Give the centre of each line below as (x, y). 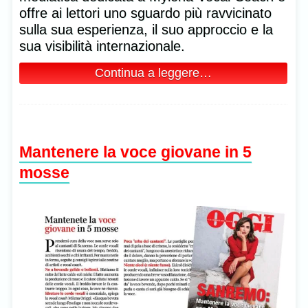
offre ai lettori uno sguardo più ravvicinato (145, 13)
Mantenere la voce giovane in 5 (135, 152)
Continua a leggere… (153, 73)
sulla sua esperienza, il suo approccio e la (146, 29)
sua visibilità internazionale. (102, 46)
